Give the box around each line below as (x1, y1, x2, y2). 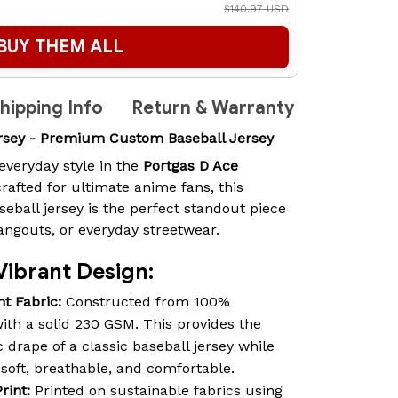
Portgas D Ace (143, 156, 238, 174)
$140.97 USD (224, 3, 289, 16)
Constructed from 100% (61, 292, 230, 310)
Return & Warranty (131, 97, 294, 120)
